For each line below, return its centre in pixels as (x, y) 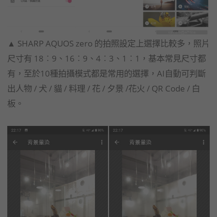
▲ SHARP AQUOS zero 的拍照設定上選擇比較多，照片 (108, 43)
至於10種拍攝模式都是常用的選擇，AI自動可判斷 (115, 73)
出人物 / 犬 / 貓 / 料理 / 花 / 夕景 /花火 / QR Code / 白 (104, 88)
